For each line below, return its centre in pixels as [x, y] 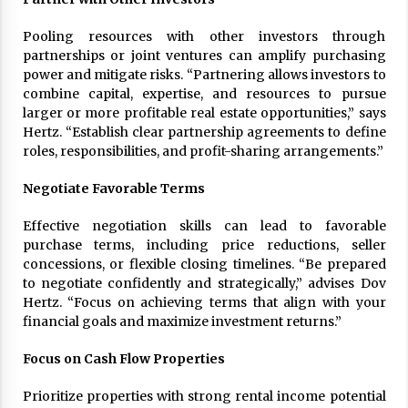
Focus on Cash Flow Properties [123, 359]
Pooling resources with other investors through [204, 36]
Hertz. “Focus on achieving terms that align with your [204, 302]
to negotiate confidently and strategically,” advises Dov [204, 283]
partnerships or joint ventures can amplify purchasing [204, 56]
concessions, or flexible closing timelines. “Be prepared [204, 264]
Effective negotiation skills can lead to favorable [204, 226]
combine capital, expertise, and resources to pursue [204, 94]
